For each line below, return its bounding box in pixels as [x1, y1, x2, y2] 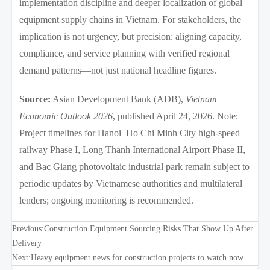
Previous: [11, 224, 44, 233]
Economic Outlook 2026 [19, 110, 113, 121]
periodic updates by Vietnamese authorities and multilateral [19, 178, 243, 189]
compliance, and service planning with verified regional [19, 48, 230, 58]
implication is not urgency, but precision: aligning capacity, [19, 31, 242, 42]
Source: [19, 93, 51, 104]
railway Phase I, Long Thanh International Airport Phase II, [19, 144, 246, 155]
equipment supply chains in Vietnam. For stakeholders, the [19, 14, 242, 25]
